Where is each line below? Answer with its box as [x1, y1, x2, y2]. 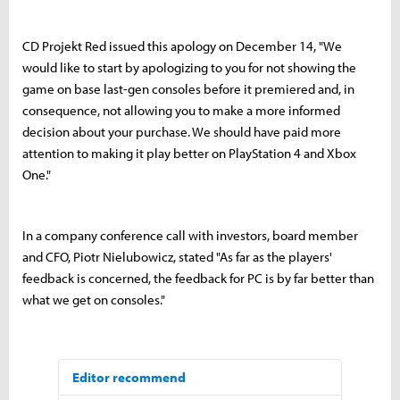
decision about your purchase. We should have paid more [22, 123, 341, 141]
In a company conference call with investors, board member [22, 227, 358, 245]
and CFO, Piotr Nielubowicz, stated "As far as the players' [22, 248, 332, 266]
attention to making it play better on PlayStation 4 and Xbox [22, 145, 356, 162]
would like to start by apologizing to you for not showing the [22, 59, 356, 77]
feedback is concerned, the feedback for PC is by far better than [22, 270, 374, 287]
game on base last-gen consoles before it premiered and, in [22, 80, 354, 98]
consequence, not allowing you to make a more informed [22, 102, 340, 120]
